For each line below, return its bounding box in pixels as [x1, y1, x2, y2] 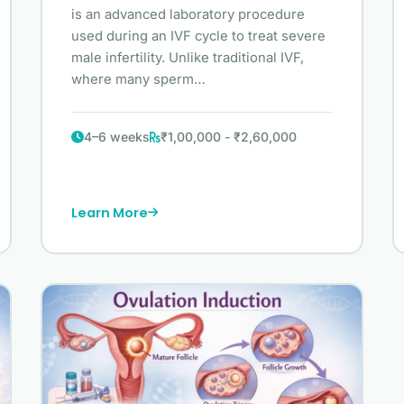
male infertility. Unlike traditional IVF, [71, 50, 305, 67]
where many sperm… [71, 71, 207, 88]
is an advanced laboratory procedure [71, 6, 306, 23]
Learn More [71, 203, 149, 222]
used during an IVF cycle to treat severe [71, 28, 326, 45]
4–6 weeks [84, 129, 151, 145]
